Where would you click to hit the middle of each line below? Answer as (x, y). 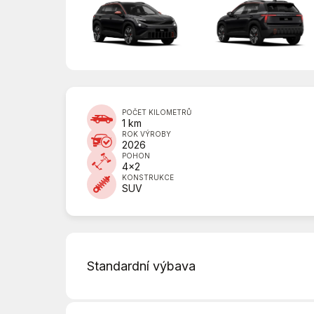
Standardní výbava (141, 266)
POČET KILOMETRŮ (156, 112)
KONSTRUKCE (148, 178)
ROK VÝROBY (146, 134)
